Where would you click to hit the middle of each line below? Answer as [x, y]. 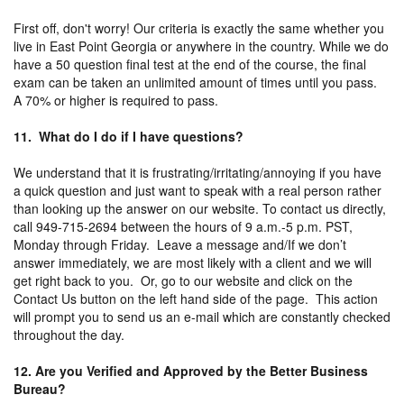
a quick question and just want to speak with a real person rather [197, 190]
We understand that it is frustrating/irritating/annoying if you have [197, 172]
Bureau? [40, 388]
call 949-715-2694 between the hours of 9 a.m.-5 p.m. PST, [183, 226]
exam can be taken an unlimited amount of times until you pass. [197, 82]
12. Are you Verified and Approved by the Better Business [191, 370]
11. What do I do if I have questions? [129, 136]
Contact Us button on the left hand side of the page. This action [196, 298]
